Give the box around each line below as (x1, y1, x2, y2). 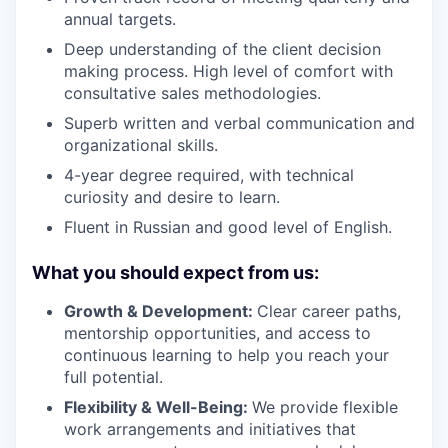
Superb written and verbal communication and (64, 113, 415, 133)
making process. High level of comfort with (64, 61, 393, 81)
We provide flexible (252, 397, 398, 417)
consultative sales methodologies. (64, 83, 321, 103)
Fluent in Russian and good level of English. (64, 217, 392, 237)
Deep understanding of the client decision (64, 39, 381, 59)
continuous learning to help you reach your (64, 345, 389, 365)
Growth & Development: (64, 301, 257, 321)
